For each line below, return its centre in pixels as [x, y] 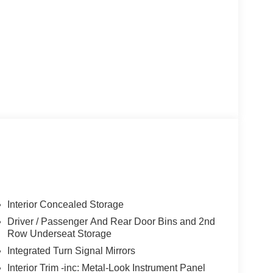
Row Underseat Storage [59, 234]
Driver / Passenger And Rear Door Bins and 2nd [111, 222]
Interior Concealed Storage [65, 205]
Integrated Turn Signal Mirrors [71, 251]
